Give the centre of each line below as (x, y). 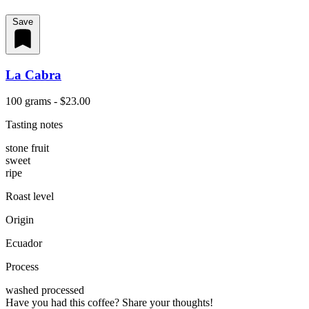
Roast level (30, 197)
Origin (20, 220)
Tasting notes (34, 125)
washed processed (45, 290)
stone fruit (27, 148)
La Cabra (33, 74)
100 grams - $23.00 (48, 101)
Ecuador (24, 243)
